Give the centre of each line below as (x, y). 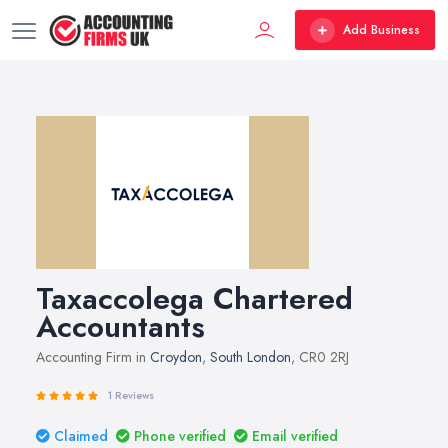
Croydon (176, 357)
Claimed (81, 436)
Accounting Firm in (93, 357)
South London (250, 357)
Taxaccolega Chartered (194, 298)
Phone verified (180, 436)
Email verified (295, 436)
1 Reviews (131, 395)
